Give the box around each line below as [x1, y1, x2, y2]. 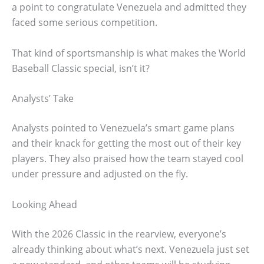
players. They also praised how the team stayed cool [12, 152, 243, 166]
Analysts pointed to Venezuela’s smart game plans [12, 121, 235, 135]
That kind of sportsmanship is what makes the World [12, 46, 246, 60]
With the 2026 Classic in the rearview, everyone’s [12, 227, 226, 240]
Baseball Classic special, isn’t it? [12, 61, 150, 75]
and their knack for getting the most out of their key [12, 137, 241, 150]
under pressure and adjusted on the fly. [12, 167, 188, 181]
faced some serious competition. [12, 16, 157, 29]
